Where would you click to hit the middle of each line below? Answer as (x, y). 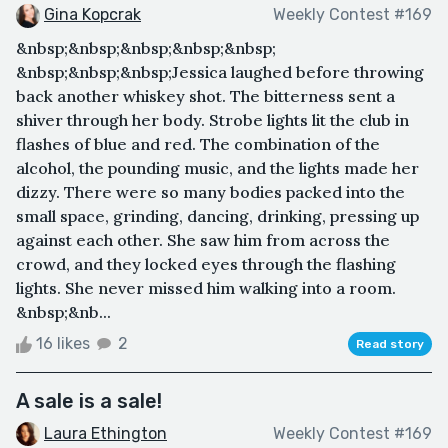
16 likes (63, 343)
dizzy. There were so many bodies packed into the (210, 191)
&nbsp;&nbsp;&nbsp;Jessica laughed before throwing (220, 71)
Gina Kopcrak (92, 14)
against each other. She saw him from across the (203, 239)
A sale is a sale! (89, 400)
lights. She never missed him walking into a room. (206, 287)
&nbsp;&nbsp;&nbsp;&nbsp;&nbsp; (146, 47)
